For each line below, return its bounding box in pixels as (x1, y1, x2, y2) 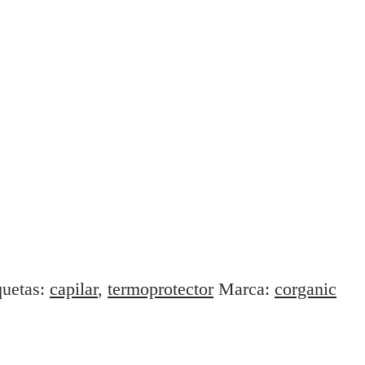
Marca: (218, 278, 275, 299)
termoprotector (108, 278, 213, 299)
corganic (275, 278, 336, 299)
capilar (50, 278, 98, 299)
